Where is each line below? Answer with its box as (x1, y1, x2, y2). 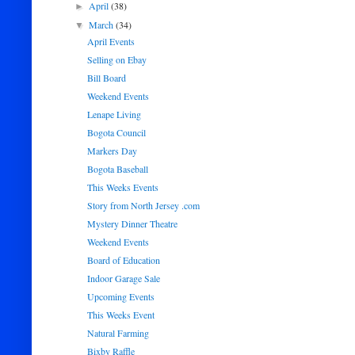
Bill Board (86, 71, 126, 84)
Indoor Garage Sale (86, 272, 160, 284)
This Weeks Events (86, 181, 158, 193)
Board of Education (86, 254, 160, 266)
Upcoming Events (86, 290, 155, 303)
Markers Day (86, 144, 137, 157)
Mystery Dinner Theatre (86, 217, 177, 230)
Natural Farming (86, 326, 149, 339)
